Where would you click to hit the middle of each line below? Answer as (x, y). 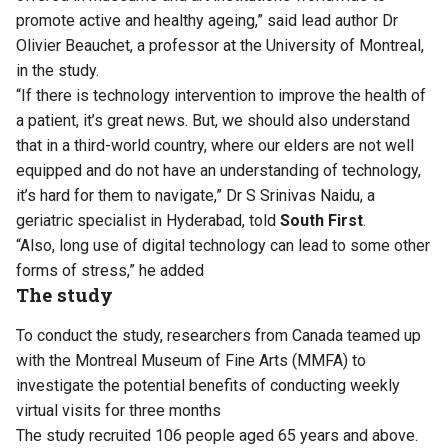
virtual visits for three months (118, 410)
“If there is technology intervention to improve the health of (221, 95)
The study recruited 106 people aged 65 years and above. (217, 435)
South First (321, 220)
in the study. (57, 70)
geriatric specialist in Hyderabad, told (148, 220)
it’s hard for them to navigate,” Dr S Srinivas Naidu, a (195, 195)
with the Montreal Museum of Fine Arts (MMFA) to (191, 360)
